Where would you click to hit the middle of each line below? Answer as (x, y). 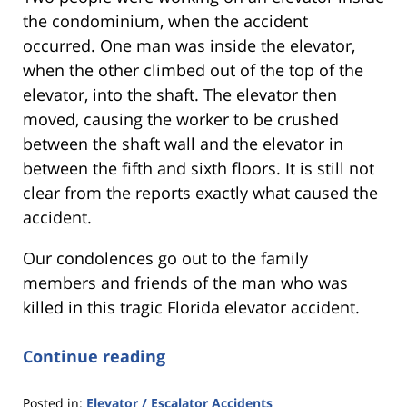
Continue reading (94, 356)
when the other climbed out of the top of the (193, 69)
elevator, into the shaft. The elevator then (180, 94)
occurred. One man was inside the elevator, (189, 45)
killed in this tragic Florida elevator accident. (191, 307)
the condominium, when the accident (165, 20)
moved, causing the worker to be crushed (181, 119)
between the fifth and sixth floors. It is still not (199, 168)
